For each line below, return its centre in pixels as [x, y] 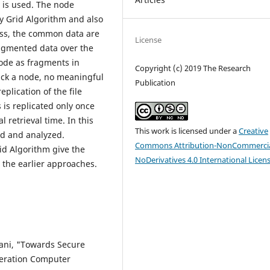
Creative [254, 130]
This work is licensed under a [187, 130]
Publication [155, 82]
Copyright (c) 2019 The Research [193, 68]
